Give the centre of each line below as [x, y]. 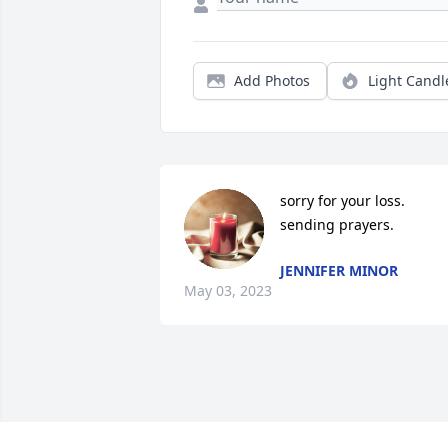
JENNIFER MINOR [339, 271]
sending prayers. [337, 225]
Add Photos [272, 81]
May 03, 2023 [228, 291]
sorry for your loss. [342, 201]
